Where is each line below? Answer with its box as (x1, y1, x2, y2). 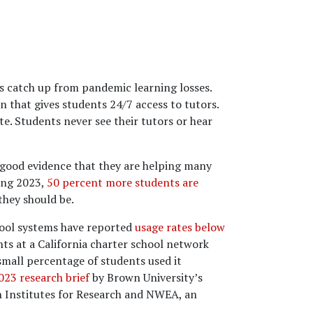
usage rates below (135, 219, 225, 235)
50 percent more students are (47, 175, 198, 190)
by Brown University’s (89, 270, 203, 285)
